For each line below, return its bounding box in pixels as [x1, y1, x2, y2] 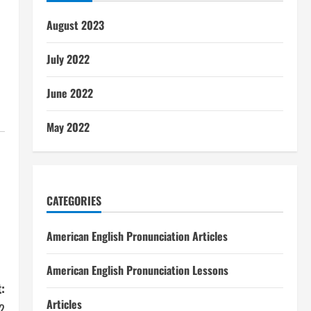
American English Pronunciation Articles [46, 228, 228, 244]
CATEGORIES [46, 192, 101, 209]
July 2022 [46, 51, 90, 67]
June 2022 [46, 85, 93, 101]
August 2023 [46, 17, 104, 33]
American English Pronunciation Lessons [46, 262, 228, 278]
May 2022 [46, 119, 90, 135]
